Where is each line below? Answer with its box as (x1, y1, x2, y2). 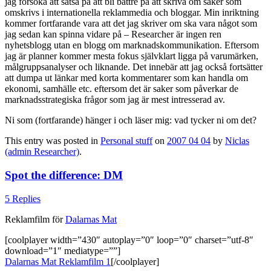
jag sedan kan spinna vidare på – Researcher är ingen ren (5, 29, 221, 40)
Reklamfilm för (5, 214, 65, 224)
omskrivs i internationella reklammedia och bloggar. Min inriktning (5, 7, 259, 18)
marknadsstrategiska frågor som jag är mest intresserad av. (5, 94, 225, 105)
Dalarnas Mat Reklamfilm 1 (5, 256, 111, 267)
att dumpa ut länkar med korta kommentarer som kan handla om (5, 73, 248, 83)
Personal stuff (100, 135, 152, 146)
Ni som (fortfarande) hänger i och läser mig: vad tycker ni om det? (5, 115, 256, 126)
